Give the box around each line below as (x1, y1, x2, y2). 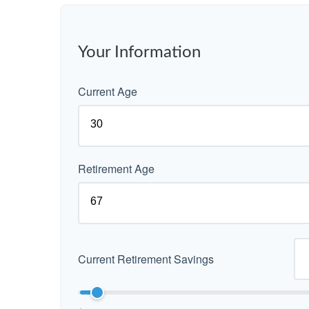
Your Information (78, 43, 201, 61)
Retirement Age (78, 160, 154, 177)
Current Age (78, 83, 137, 99)
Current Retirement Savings (78, 250, 214, 267)
